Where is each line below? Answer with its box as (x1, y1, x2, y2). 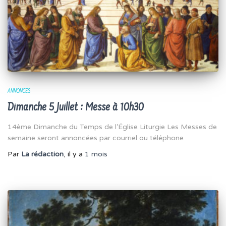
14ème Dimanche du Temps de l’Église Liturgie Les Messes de (8, 123, 217, 132)
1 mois (85, 150, 107, 159)
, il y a (64, 150, 85, 159)
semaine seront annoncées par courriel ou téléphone (8, 134, 184, 143)
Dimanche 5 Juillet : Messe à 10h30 (8, 101, 144, 115)
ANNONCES (8, 88, 30, 95)
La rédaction (21, 150, 64, 159)
